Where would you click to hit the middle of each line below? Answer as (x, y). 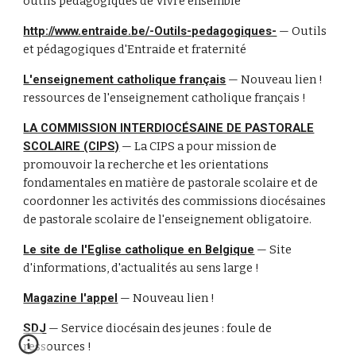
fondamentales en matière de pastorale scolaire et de (171, 183)
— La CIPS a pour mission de (198, 146)
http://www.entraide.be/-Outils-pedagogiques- (150, 31)
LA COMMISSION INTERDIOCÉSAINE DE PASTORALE (169, 128)
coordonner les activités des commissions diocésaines (175, 201)
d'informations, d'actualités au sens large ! (141, 268)
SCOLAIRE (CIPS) (72, 146)
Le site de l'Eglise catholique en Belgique (139, 250)
